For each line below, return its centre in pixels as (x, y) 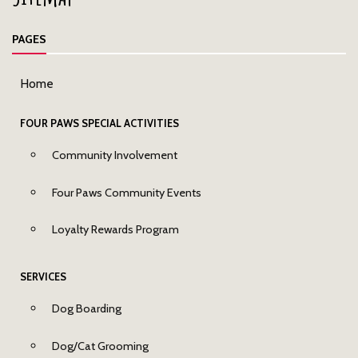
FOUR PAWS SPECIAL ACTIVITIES (99, 123)
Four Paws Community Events (127, 192)
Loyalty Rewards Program (115, 230)
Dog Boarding (87, 309)
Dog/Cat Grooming (100, 346)
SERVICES (43, 277)
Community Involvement (115, 155)
